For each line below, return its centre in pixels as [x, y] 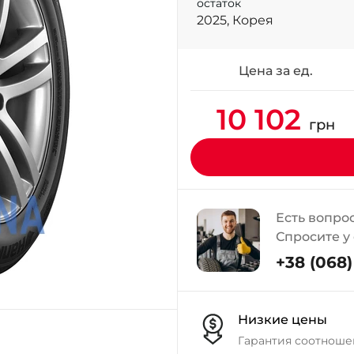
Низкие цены [282, 320]
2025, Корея [235, 20]
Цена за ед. [275, 71]
